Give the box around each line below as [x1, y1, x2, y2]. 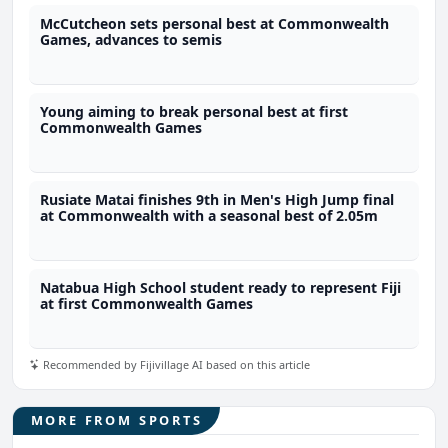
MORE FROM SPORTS [30, 411, 203, 430]
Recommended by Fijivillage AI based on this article [40, 356, 310, 372]
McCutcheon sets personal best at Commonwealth [40, 14, 390, 34]
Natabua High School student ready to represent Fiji [40, 278, 402, 298]
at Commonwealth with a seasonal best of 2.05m [40, 206, 379, 226]
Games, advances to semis [40, 30, 223, 50]
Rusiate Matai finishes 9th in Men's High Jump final [40, 190, 395, 210]
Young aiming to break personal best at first [40, 102, 349, 122]
